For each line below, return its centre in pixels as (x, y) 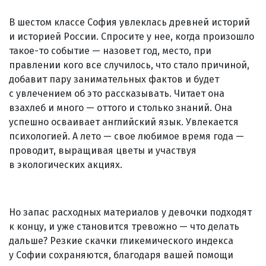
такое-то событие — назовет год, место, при (110, 50)
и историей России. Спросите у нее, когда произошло (132, 36)
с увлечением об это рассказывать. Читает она (117, 93)
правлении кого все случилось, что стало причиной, (129, 65)
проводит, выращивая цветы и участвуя (103, 150)
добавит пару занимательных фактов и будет (114, 79)
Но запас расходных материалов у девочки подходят (130, 212)
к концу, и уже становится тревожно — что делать (124, 226)
